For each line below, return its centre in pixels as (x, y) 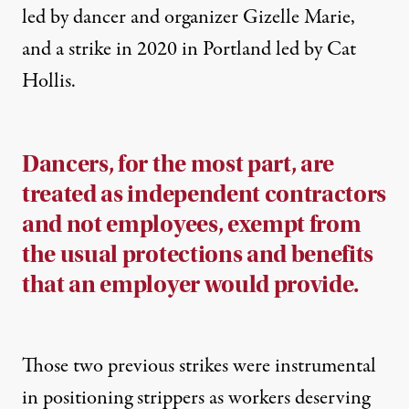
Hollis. (49, 82)
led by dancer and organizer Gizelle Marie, (189, 18)
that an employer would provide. (191, 285)
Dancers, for (87, 164)
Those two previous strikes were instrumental (199, 367)
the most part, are (243, 164)
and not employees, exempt (166, 225)
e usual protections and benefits (209, 255)
